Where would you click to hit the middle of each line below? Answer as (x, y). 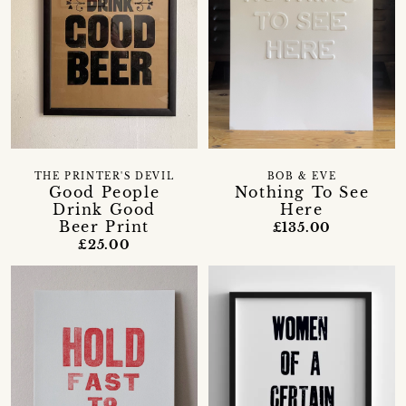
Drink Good (104, 210)
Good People (104, 193)
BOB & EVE (302, 177)
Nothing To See (302, 193)
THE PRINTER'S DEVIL (104, 177)
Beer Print (104, 227)
